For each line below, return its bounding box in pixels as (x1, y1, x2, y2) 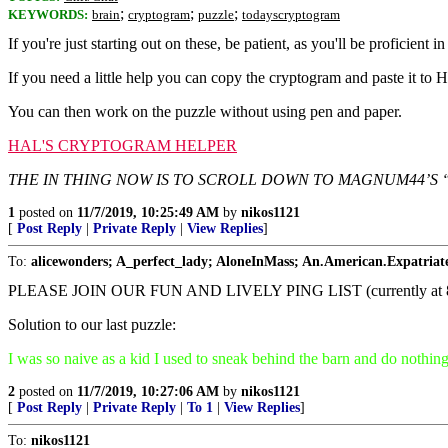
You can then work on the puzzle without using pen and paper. (8, 103, 402, 120)
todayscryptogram (242, 7, 340, 22)
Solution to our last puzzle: (8, 316, 176, 333)
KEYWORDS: (8, 7, 88, 22)
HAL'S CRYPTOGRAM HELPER (8, 137, 237, 154)
